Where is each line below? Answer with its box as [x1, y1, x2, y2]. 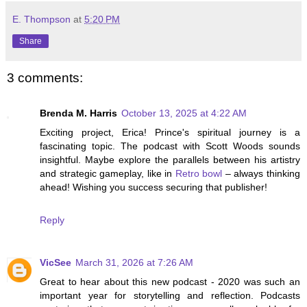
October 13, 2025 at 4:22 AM [121, 108, 247, 119]
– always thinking [222, 168, 301, 180]
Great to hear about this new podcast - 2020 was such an [40, 276, 300, 288]
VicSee [40, 257, 71, 269]
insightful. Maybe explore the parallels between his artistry [40, 154, 300, 166]
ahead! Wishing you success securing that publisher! [40, 182, 267, 193]
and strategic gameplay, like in [40, 168, 175, 180]
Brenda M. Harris [40, 108, 117, 119]
